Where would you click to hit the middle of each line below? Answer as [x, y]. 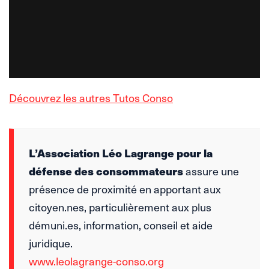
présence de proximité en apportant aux [125, 189]
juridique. [51, 243]
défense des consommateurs [106, 171]
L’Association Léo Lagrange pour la [121, 153]
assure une [211, 171]
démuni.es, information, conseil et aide [121, 225]
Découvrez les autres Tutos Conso [91, 97]
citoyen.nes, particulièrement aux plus [120, 207]
